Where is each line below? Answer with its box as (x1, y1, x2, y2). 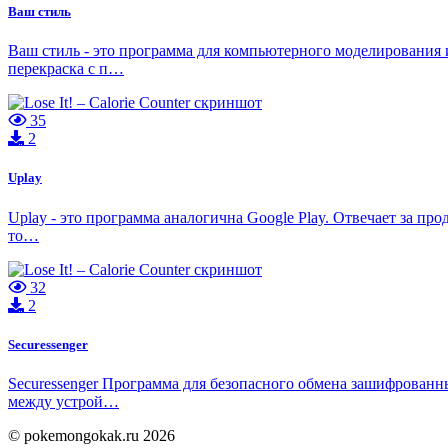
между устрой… (8, 392, 119, 410)
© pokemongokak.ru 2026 (8, 426, 175, 444)
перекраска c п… (8, 60, 124, 78)
